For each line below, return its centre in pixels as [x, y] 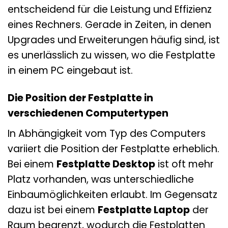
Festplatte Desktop [106, 164]
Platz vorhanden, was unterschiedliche [101, 180]
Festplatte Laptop [144, 210]
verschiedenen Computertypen [88, 113]
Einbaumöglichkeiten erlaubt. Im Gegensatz [112, 195]
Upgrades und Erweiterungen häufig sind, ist [114, 40]
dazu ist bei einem [53, 210]
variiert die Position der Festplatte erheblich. [113, 149]
